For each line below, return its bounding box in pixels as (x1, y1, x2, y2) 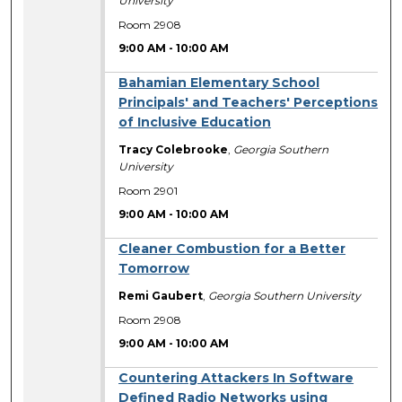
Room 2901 (118, 183, 179, 197)
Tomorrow (118, 260, 190, 277)
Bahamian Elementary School (118, 74, 320, 92)
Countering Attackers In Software (118, 370, 354, 387)
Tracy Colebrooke (118, 143, 229, 157)
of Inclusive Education (118, 114, 272, 131)
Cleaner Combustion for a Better (118, 240, 346, 258)
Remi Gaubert (118, 289, 204, 303)
